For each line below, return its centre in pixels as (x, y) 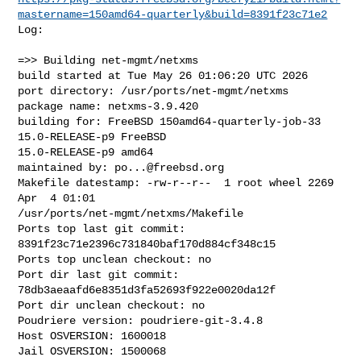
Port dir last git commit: (99, 274)
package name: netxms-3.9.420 (108, 106)
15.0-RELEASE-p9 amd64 (86, 152)
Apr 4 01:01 (60, 198)
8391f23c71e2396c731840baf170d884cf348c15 (147, 244)
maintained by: (66, 167)
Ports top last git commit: (102, 228)
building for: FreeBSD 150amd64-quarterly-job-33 (170, 121)
